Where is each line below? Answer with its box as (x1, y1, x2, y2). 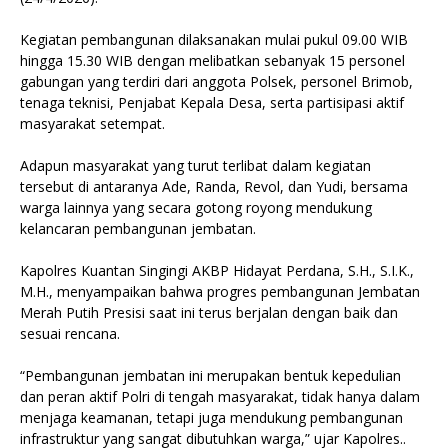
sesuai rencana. (20, 324, 120, 343)
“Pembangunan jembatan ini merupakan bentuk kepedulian (20, 366, 401, 385)
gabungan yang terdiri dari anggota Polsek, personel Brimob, (20, 72, 413, 91)
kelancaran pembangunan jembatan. (20, 219, 256, 238)
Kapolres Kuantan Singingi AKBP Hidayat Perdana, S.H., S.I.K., (20, 261, 414, 280)
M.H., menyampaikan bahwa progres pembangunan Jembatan (20, 282, 420, 301)
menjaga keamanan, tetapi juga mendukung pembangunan (20, 408, 403, 427)
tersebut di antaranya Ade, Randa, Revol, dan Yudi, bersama (20, 177, 408, 196)
